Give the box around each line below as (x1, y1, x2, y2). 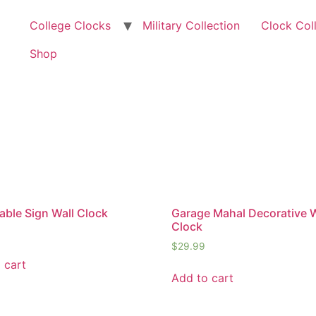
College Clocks (30, 18, 111, 32)
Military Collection (142, 18, 241, 32)
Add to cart (171, 270, 234, 285)
